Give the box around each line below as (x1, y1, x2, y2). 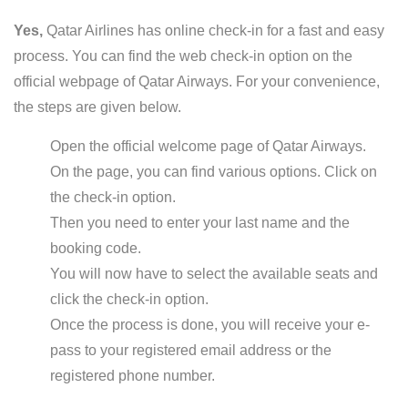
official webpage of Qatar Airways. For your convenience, (14, 74, 380, 89)
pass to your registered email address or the (50, 342, 331, 358)
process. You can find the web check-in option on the (14, 48, 352, 64)
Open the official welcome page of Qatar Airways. (50, 138, 366, 154)
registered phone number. (50, 368, 215, 383)
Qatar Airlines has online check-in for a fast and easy (46, 23, 384, 38)
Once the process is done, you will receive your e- (50, 317, 370, 332)
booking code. (50, 240, 141, 256)
